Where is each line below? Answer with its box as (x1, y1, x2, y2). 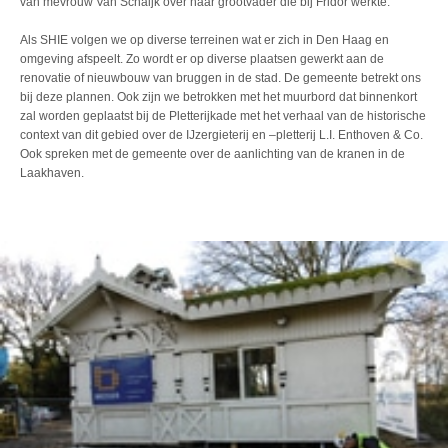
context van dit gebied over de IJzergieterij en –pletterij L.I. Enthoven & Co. (20, 128, 423, 143)
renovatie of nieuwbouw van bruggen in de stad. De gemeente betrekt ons (20, 71, 421, 86)
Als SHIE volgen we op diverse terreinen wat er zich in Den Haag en (20, 33, 389, 48)
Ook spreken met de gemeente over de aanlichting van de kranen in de (20, 147, 405, 162)
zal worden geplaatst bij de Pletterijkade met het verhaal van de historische (20, 109, 426, 124)
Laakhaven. (20, 166, 84, 181)
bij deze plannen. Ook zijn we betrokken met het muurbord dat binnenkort (20, 90, 417, 105)
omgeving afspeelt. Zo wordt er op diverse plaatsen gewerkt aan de (20, 52, 384, 67)
